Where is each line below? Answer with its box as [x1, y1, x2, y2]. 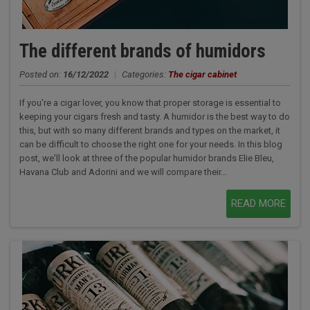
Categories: [121, 69, 168, 80]
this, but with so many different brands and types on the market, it [19, 125, 280, 136]
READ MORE [231, 197, 286, 210]
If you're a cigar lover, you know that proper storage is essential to [19, 98, 281, 109]
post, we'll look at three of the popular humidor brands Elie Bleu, [19, 153, 274, 164]
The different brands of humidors [19, 40, 266, 63]
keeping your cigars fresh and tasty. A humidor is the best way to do [19, 111, 290, 122]
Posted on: [19, 69, 63, 80]
